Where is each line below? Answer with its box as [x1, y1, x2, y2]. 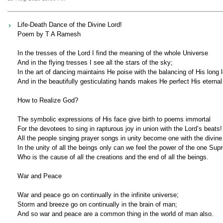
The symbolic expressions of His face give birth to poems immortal [17, 115, 211, 123]
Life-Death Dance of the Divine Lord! [17, 20, 122, 28]
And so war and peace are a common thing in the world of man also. [17, 210, 214, 218]
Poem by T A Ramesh [17, 30, 81, 38]
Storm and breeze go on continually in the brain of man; [17, 200, 177, 208]
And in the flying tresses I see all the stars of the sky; [17, 58, 173, 66]
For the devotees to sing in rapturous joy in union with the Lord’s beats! [17, 124, 222, 132]
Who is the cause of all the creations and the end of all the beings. [17, 153, 209, 161]
